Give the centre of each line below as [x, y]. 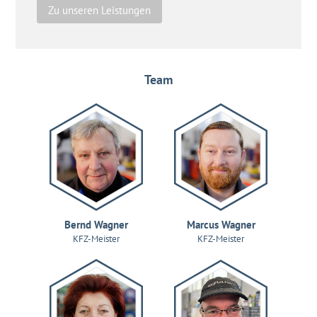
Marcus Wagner [221, 224]
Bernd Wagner [96, 224]
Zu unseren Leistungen [100, 10]
